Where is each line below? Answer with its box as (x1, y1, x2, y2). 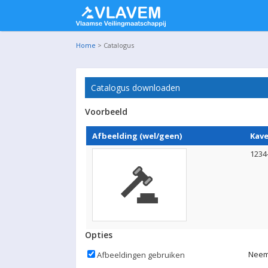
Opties (85, 229, 112, 240)
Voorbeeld (85, 106, 127, 117)
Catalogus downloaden (91, 82, 180, 93)
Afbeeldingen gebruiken (97, 249, 185, 260)
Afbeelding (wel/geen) (92, 130, 182, 141)
